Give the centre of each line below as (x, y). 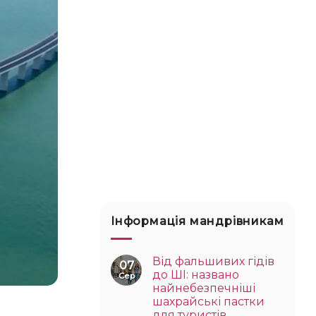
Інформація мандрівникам (197, 221)
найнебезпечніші (204, 288)
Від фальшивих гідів (213, 261)
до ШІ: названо (196, 274)
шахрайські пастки (208, 301)
